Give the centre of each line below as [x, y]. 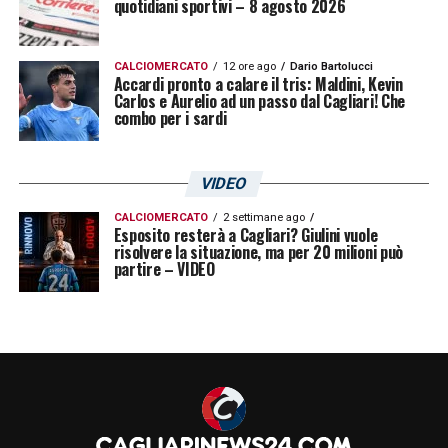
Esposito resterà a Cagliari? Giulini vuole [245, 234]
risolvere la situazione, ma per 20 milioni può [258, 251]
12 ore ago [249, 66]
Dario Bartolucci [331, 66]
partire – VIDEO [164, 268]
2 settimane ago [263, 217]
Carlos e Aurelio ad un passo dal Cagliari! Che [259, 100]
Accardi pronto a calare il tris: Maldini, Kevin [258, 83]
